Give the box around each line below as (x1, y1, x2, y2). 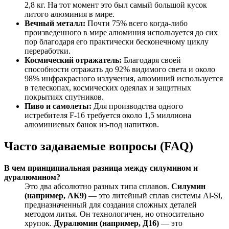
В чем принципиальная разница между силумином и (4, 164, 198, 173)
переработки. (25, 47, 71, 56)
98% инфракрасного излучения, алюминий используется (25, 74, 223, 83)
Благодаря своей (122, 56, 181, 65)
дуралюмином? (4, 173, 60, 182)
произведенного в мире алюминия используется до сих (25, 28, 218, 37)
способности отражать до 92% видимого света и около (25, 65, 215, 74)
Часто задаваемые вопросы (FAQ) (4, 140, 193, 153)
